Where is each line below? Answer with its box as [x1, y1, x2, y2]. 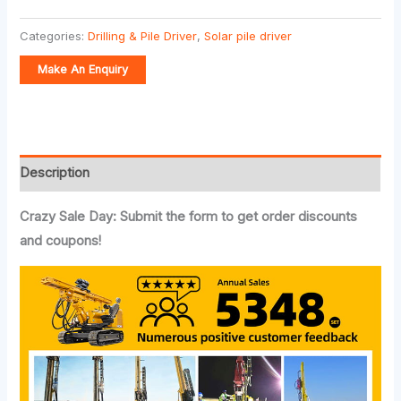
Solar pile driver [204, 28, 293, 43]
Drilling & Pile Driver [88, 28, 198, 43]
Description [20, 164, 90, 181]
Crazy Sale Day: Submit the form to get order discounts [20, 208, 358, 225]
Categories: [20, 28, 89, 43]
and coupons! [20, 232, 102, 249]
